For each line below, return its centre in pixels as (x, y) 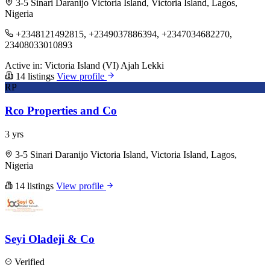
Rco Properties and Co (61, 111)
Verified (28, 262)
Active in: (24, 66)
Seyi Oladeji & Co (50, 239)
